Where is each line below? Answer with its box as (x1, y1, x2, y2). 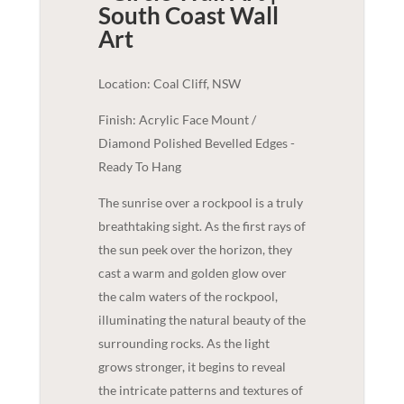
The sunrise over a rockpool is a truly (97, 195, 303, 211)
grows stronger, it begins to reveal (97, 359, 286, 375)
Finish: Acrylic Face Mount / (97, 112, 256, 128)
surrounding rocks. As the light (97, 335, 270, 352)
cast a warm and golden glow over (97, 265, 287, 281)
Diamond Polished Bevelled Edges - (97, 135, 295, 151)
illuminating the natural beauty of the (97, 312, 306, 328)
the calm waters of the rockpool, (97, 289, 278, 305)
